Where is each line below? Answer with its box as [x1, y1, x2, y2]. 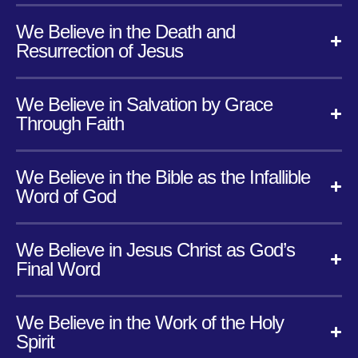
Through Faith [16, 112, 124, 134]
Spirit [16, 330, 54, 352]
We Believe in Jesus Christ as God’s [16, 238, 295, 261]
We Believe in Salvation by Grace [16, 93, 272, 115]
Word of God [16, 185, 116, 207]
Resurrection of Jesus [16, 39, 183, 62]
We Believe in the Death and [16, 20, 235, 42]
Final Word [16, 257, 100, 280]
